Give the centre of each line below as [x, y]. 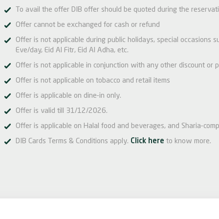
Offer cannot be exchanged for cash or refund [88, 25]
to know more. [188, 142]
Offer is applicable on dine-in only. [68, 96]
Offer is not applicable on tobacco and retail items [93, 81]
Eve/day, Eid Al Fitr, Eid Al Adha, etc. [72, 51]
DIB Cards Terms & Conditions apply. [73, 142]
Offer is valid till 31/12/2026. [62, 111]
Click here [147, 142]
